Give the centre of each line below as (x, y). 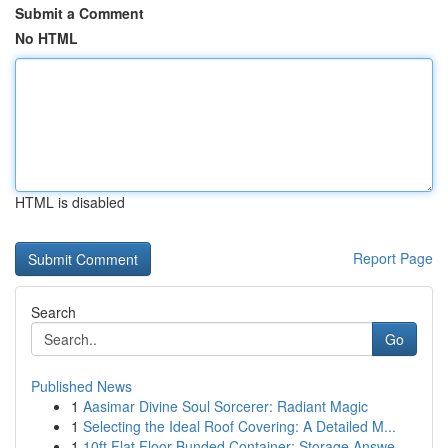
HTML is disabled (70, 202)
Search (53, 312)
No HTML (46, 38)
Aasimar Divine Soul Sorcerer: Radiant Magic (225, 406)
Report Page (393, 258)
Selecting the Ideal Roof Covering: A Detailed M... (239, 426)
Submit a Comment (79, 13)
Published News (81, 386)
